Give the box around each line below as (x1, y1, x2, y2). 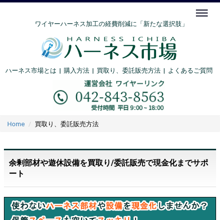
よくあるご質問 (167, 67, 213, 75)
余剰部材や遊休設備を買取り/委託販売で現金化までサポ (9, 158, 208, 168)
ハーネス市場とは (5, 67, 56, 75)
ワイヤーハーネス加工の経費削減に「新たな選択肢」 (34, 20, 188, 27)
